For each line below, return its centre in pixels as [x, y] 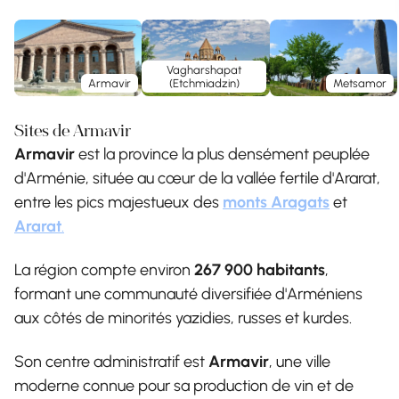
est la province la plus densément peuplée [222, 154]
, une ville [300, 361]
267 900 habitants [260, 269]
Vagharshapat [204, 69]
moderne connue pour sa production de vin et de [184, 385]
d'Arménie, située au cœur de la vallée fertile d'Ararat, [197, 178]
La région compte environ [104, 269]
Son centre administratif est [111, 361]
